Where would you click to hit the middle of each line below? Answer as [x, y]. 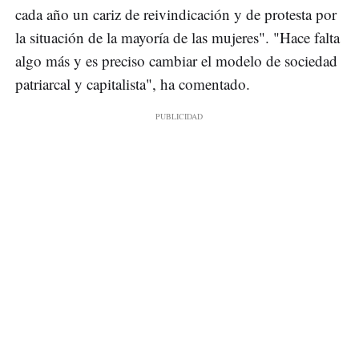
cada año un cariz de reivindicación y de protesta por [176, 14]
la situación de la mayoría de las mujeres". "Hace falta [177, 38]
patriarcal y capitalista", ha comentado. [133, 84]
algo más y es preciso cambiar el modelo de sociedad [176, 61]
